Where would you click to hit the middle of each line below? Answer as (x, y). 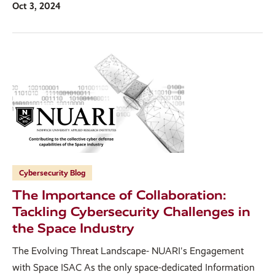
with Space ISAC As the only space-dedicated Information (134, 268)
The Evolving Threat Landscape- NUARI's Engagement (128, 251)
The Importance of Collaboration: (119, 195)
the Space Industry (73, 228)
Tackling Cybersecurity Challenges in (131, 212)
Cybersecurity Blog (52, 173)
